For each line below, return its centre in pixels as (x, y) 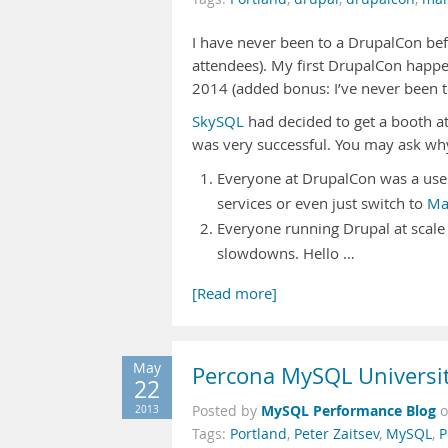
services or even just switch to (322, 203)
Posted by (226, 411)
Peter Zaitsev (336, 434)
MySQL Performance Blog (348, 410)
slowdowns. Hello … (286, 253)
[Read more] (234, 293)
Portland (258, 434)
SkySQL (218, 121)
